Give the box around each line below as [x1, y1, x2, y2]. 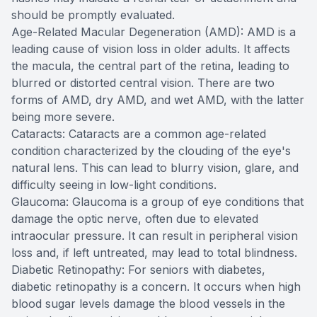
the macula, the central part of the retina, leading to [11, 59, 289, 74]
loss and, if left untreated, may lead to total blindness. [11, 246, 297, 260]
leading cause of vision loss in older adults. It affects [11, 42, 290, 57]
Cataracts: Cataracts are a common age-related [11, 127, 266, 142]
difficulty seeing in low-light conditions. [11, 178, 217, 192]
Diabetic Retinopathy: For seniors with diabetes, [11, 263, 265, 277]
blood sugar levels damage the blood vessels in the [11, 296, 285, 311]
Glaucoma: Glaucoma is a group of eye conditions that [11, 195, 304, 209]
